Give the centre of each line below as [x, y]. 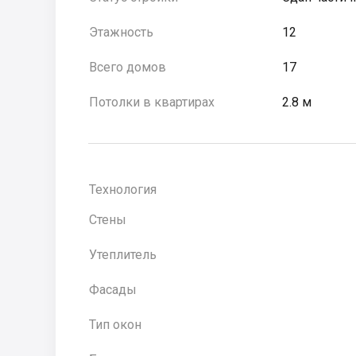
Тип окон [115, 325]
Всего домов [128, 67]
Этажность [121, 32]
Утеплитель [123, 255]
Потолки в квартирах [152, 102]
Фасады [113, 290]
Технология [123, 190]
